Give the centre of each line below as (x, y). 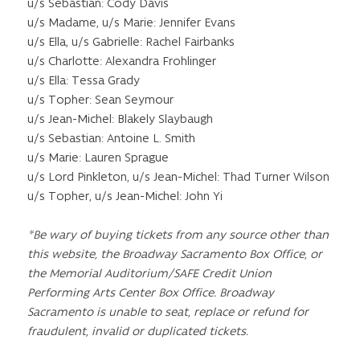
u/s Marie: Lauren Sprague (98, 158)
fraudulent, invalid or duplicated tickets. (137, 331)
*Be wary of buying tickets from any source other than (178, 235)
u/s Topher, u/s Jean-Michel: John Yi (125, 196)
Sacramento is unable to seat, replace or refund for (168, 312)
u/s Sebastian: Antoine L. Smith (111, 139)
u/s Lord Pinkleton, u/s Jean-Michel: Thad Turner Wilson (178, 177)
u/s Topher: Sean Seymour (100, 100)
